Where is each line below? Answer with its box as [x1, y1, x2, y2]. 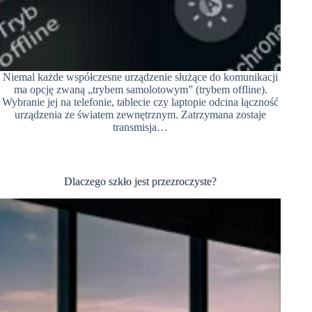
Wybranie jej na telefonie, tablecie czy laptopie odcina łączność [2, 95, 279, 108]
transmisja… [113, 120, 169, 133]
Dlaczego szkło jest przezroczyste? [64, 175, 217, 187]
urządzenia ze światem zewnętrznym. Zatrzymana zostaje [15, 108, 267, 120]
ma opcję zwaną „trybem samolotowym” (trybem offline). [13, 83, 267, 95]
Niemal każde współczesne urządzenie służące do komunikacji [3, 70, 279, 83]
